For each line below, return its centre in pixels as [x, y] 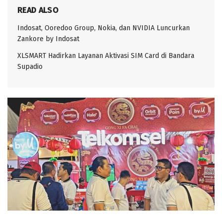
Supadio [30, 66]
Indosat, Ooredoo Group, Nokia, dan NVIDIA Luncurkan [104, 28]
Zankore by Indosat [48, 39]
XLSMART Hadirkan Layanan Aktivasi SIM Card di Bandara [106, 55]
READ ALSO [38, 10]
